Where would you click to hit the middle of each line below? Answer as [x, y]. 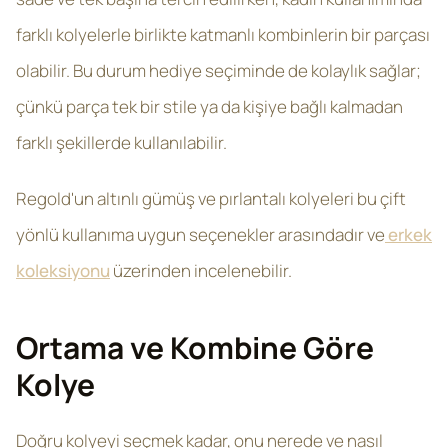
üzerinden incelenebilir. [201, 270]
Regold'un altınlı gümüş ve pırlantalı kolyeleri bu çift [211, 198]
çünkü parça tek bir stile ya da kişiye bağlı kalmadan [209, 106]
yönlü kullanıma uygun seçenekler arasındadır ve [200, 234]
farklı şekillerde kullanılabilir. [121, 142]
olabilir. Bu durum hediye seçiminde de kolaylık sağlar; [218, 70]
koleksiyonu [63, 270]
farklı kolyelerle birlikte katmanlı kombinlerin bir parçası [223, 34]
